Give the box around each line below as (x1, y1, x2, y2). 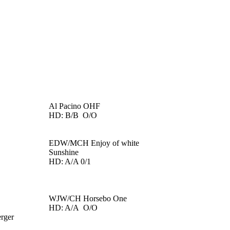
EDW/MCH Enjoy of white (49, 139, 139, 147)
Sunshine (49, 148, 79, 157)
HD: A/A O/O (49, 203, 98, 212)
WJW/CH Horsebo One (49, 194, 127, 203)
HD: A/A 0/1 (49, 157, 91, 166)
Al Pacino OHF (49, 102, 100, 110)
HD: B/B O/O (49, 111, 97, 120)
